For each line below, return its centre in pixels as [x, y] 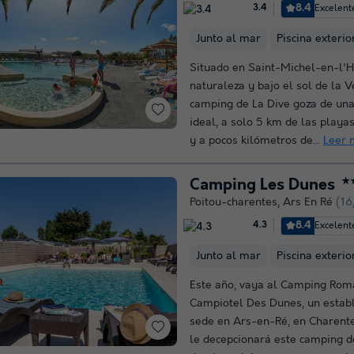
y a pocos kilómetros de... [256, 140]
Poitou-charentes [233, 202]
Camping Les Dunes [262, 185]
